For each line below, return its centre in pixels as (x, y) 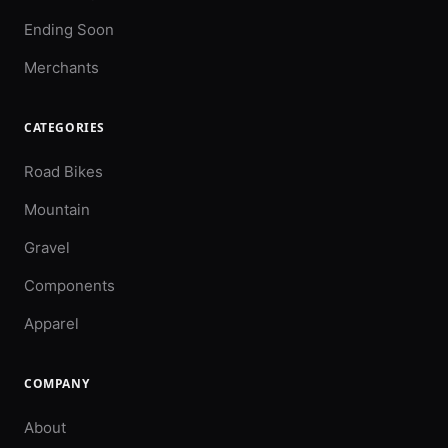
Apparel (51, 324)
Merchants (61, 68)
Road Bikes (63, 172)
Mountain (57, 210)
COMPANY (57, 384)
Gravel (47, 248)
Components (69, 286)
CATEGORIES (64, 128)
